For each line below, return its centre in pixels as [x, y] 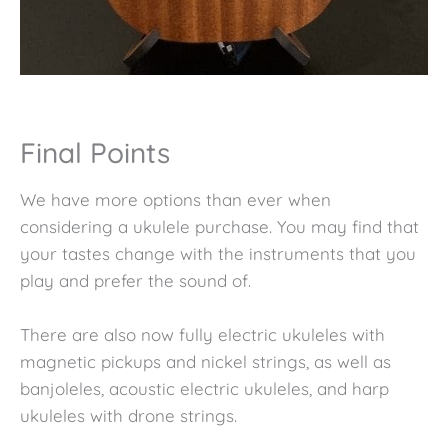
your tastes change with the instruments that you [218, 253]
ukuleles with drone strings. [128, 416]
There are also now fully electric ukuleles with [202, 335]
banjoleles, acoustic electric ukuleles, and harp [204, 389]
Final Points [95, 152]
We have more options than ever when [175, 199]
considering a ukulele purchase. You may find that [219, 226]
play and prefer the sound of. [135, 280]
